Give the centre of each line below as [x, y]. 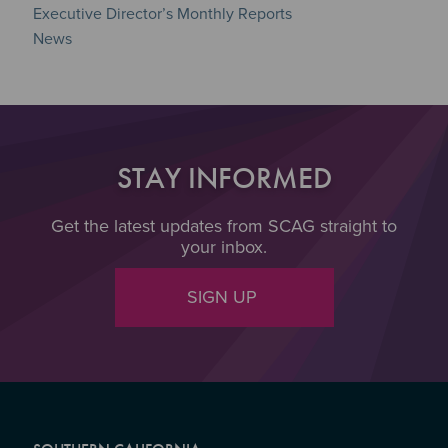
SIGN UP [224, 296]
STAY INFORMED [224, 177]
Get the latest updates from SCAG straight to [224, 225]
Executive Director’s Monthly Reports [162, 13]
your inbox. [224, 246]
